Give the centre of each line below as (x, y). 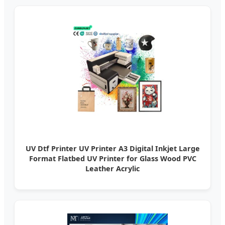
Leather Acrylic (113, 169)
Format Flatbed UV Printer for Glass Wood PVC (113, 159)
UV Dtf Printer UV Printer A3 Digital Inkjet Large (113, 149)
